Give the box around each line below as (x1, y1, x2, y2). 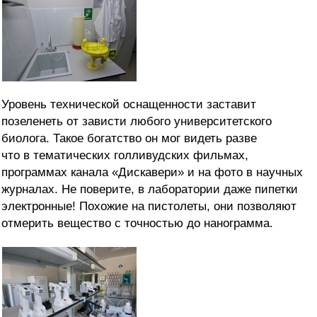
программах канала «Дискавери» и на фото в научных (1, 166, 303, 180)
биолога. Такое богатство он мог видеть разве (1, 132, 257, 146)
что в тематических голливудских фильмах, (1, 149, 248, 163)
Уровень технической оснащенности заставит (1, 98, 256, 112)
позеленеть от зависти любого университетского (1, 115, 272, 129)
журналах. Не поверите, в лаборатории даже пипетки (1, 183, 298, 197)
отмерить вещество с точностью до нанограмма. (1, 217, 273, 231)
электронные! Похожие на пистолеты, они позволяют (1, 200, 296, 214)
